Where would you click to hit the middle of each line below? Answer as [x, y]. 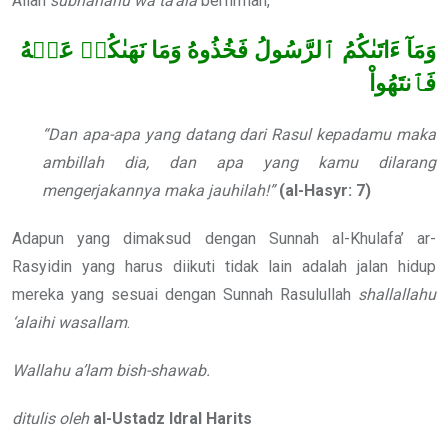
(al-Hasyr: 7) [323, 190]
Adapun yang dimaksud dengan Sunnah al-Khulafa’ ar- [224, 238]
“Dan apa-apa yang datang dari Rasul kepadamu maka [239, 134]
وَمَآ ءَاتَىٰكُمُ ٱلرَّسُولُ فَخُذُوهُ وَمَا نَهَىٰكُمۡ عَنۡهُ [228, 51]
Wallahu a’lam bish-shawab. [111, 370]
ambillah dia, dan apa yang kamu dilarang [239, 162]
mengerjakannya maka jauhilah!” [158, 190]
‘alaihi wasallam [69, 322]
